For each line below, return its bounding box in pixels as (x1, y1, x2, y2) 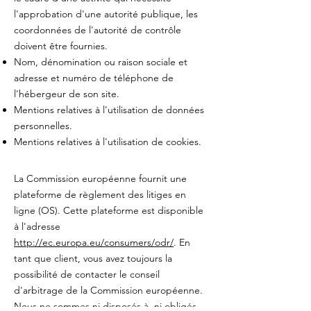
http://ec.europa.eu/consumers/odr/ (14, 236, 174, 249)
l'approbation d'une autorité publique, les (14, 8, 198, 20)
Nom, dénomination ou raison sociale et (14, 56, 187, 68)
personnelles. (14, 119, 72, 132)
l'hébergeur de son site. (14, 87, 119, 100)
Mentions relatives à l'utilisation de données (14, 103, 204, 116)
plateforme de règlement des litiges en (14, 188, 186, 201)
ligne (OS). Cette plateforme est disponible (14, 204, 203, 217)
